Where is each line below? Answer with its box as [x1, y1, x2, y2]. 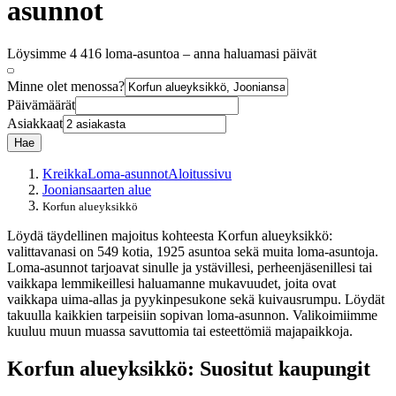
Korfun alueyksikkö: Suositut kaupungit [7, 357, 370, 381]
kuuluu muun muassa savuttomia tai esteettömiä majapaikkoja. [7, 324, 353, 339]
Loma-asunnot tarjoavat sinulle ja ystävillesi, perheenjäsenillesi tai [7, 260, 372, 276]
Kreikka [42, 166, 88, 182]
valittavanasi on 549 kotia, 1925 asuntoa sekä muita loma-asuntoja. [7, 244, 378, 260]
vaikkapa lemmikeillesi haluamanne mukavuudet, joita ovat [7, 276, 336, 292]
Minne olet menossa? [7, 79, 125, 95]
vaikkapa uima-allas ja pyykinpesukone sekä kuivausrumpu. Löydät [7, 292, 385, 308]
